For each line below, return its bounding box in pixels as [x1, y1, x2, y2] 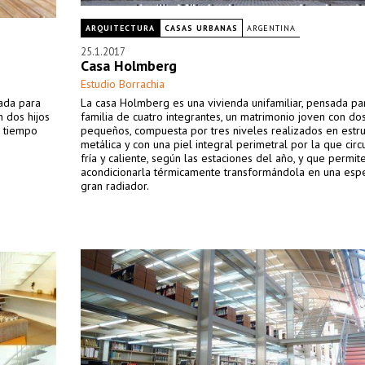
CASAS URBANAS [165, 23, 238, 33]
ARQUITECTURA [86, 23, 155, 33]
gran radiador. [81, 178, 149, 193]
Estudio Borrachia [81, 77, 165, 91]
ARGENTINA [247, 23, 296, 33]
